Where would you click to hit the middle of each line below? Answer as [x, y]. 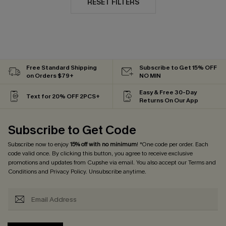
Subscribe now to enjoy [39, 144]
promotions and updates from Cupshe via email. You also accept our [98, 162]
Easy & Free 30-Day [168, 92]
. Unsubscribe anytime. [116, 172]
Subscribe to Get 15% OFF [178, 68]
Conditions [22, 172]
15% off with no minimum [103, 144]
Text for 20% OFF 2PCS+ [63, 96]
